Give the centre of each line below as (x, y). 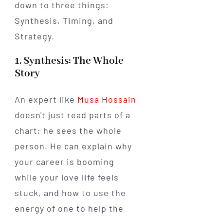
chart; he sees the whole (68, 130)
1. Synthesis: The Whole (69, 61)
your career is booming (64, 161)
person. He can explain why (73, 146)
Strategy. (34, 36)
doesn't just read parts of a (72, 115)
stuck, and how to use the (70, 192)
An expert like (46, 99)
